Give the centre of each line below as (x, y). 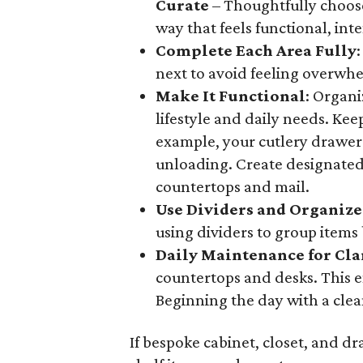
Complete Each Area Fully (256, 50)
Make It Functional (231, 96)
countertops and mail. (233, 186)
